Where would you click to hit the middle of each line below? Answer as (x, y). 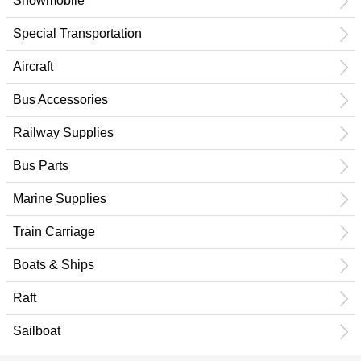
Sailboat (37, 331)
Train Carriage (54, 232)
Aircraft (33, 66)
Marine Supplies (60, 199)
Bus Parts (41, 166)
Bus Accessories (60, 100)
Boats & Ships (54, 265)
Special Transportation (77, 33)
